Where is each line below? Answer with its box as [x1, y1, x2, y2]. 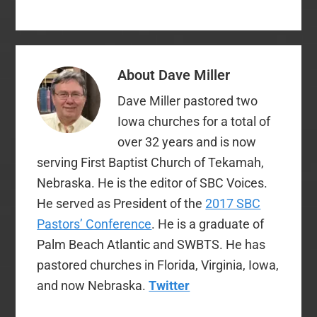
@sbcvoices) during [37, 13, 124, 25]
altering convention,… [37, 84, 130, 96]
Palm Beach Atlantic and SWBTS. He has [37, 236, 266, 252]
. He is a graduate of [151, 216, 265, 231]
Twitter [149, 277, 190, 293]
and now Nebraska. [37, 277, 149, 293]
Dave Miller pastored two [117, 93, 258, 108]
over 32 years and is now [117, 134, 257, 149]
